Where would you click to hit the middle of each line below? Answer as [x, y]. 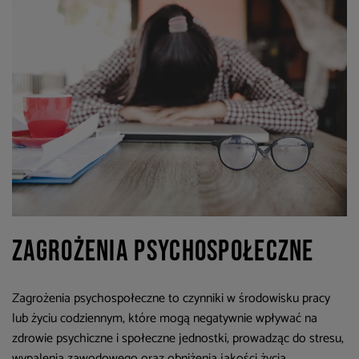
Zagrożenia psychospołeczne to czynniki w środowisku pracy [171, 299]
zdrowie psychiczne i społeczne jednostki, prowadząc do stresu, [178, 339]
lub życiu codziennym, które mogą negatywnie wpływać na [165, 319]
